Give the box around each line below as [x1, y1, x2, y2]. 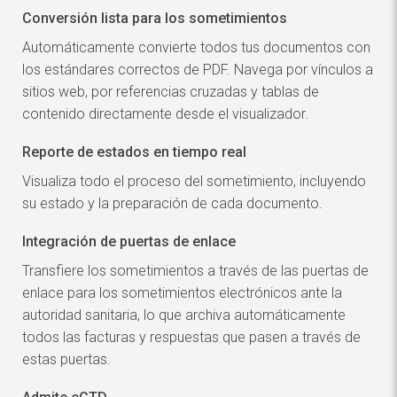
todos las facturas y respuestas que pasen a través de [22, 329, 361, 346]
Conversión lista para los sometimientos [22, 10, 287, 27]
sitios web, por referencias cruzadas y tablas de [22, 83, 319, 101]
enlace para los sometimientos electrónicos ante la [22, 284, 342, 302]
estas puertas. [22, 351, 111, 369]
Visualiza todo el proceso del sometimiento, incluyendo [22, 173, 366, 191]
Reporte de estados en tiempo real [22, 144, 246, 161]
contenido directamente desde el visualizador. [22, 105, 308, 123]
